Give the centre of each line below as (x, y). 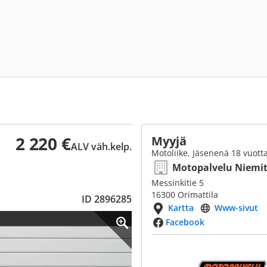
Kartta (181, 208)
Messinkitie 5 (178, 183)
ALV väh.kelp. (101, 147)
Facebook (185, 222)
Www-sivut (236, 208)
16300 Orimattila (185, 195)
